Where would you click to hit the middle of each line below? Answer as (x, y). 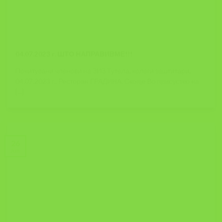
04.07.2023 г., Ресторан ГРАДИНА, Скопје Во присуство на (108, 82)
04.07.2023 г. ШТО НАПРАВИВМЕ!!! (74, 54)
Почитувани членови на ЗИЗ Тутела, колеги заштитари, (103, 71)
